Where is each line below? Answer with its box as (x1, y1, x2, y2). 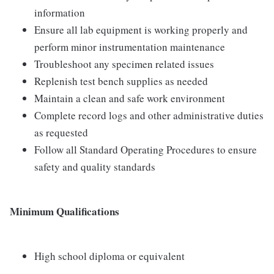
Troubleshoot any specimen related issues (34, 57, 214, 71)
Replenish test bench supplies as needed (34, 74, 208, 88)
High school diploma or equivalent (34, 249, 185, 263)
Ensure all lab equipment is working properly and (34, 23, 248, 37)
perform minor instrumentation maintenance (34, 40, 225, 54)
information (34, 6, 85, 20)
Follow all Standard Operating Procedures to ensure (34, 143, 257, 157)
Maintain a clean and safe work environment (34, 91, 225, 105)
